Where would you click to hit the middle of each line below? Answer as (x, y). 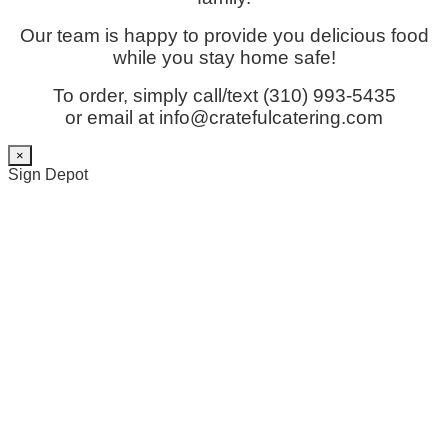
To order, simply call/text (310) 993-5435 (224, 96)
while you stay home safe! (224, 58)
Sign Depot (48, 175)
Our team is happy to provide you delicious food (224, 36)
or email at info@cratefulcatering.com (224, 118)
